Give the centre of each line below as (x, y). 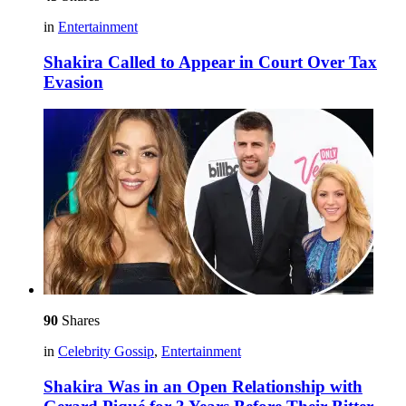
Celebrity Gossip (106, 352)
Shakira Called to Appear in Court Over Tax (210, 62)
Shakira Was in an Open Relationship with (203, 387)
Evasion (73, 82)
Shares (79, 321)
